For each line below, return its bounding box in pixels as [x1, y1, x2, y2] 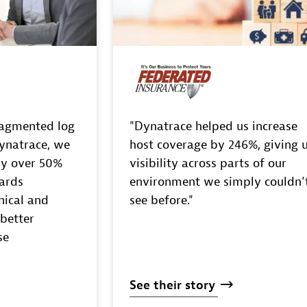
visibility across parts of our [130, 155, 287, 171]
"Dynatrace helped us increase [130, 118, 298, 134]
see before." [130, 192, 194, 208]
